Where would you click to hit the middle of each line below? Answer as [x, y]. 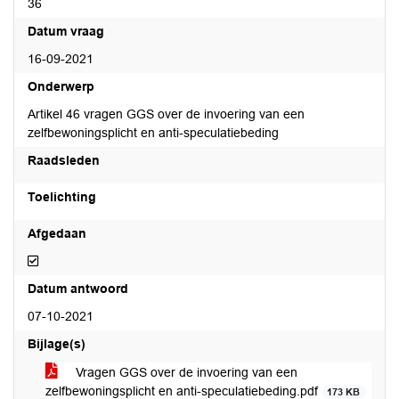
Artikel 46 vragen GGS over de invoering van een [166, 114]
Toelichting [62, 197]
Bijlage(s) [57, 344]
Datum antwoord [78, 289]
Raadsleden [64, 160]
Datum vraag [66, 31]
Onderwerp [61, 86]
